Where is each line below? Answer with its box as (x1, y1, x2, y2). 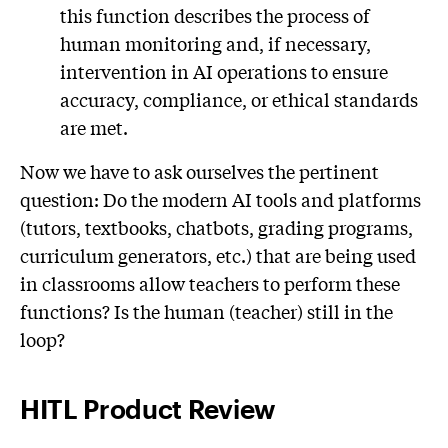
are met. (60, 114, 128, 141)
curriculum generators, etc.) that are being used (20, 242, 416, 269)
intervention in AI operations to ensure (60, 58, 388, 85)
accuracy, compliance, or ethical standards (60, 86, 418, 113)
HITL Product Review (20, 393, 275, 425)
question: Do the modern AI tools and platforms (20, 186, 421, 213)
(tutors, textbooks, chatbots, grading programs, (20, 214, 413, 241)
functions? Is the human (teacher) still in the (20, 298, 393, 325)
